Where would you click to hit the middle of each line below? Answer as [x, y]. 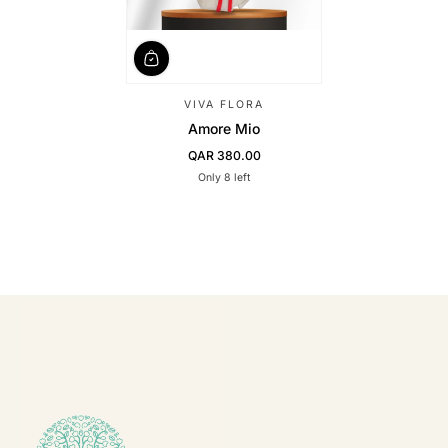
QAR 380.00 [224, 155]
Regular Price [225, 162]
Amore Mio [224, 128]
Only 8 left [224, 177]
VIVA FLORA [224, 104]
